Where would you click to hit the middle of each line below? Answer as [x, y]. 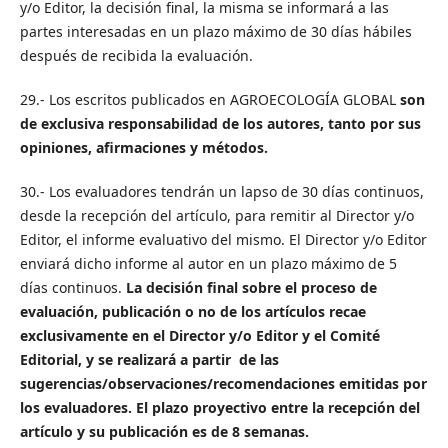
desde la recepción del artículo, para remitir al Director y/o [216, 216]
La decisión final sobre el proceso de [251, 288]
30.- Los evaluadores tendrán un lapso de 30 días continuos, [221, 192]
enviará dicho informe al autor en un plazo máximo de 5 [208, 264]
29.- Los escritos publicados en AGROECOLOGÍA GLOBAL [209, 100]
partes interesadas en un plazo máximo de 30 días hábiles [215, 32]
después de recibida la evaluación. [136, 56]
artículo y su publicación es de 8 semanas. [164, 432]
